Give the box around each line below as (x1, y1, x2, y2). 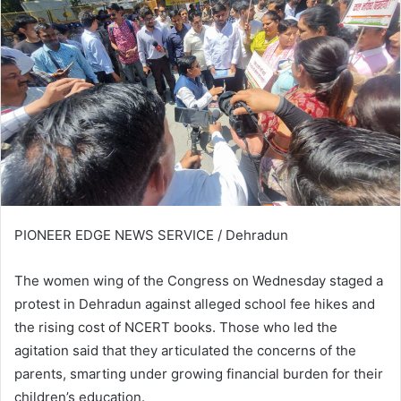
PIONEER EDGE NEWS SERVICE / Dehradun (14, 226, 292, 243)
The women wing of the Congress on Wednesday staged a (14, 271, 383, 289)
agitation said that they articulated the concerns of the (14, 341, 356, 359)
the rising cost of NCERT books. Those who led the (14, 318, 337, 336)
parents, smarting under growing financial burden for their (14, 364, 383, 382)
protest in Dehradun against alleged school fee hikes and (14, 294, 375, 312)
